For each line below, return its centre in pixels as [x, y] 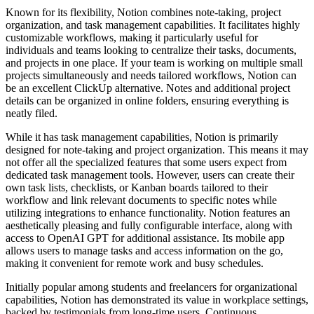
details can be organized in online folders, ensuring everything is [147, 100]
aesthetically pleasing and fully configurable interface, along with [149, 225]
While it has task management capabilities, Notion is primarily [142, 137]
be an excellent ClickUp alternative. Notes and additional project [148, 88]
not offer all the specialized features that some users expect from [146, 162]
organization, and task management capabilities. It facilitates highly [153, 25]
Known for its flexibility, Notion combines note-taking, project [143, 12]
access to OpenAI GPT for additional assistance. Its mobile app [145, 238]
